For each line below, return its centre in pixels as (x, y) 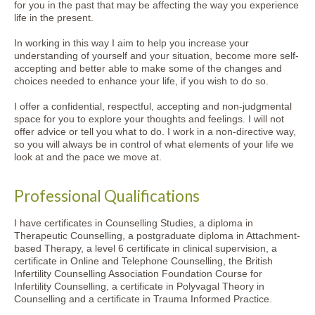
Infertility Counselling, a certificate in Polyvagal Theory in (139, 286)
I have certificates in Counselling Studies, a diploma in (134, 223)
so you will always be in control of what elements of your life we (154, 144)
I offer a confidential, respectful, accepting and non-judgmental (153, 106)
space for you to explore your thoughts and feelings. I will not (149, 119)
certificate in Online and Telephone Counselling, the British (143, 261)
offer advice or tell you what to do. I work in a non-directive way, (155, 131)
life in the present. (54, 18)
